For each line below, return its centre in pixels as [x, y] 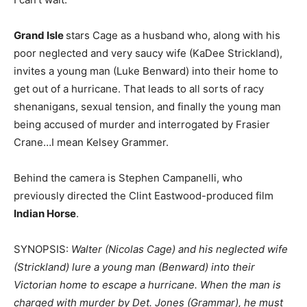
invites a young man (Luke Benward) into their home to [146, 71]
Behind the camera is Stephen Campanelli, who [128, 178]
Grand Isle [40, 35]
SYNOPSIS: [42, 249]
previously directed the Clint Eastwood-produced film [144, 196]
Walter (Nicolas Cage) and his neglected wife [180, 249]
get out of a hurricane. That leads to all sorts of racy [139, 89]
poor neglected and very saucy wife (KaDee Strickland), [148, 53]
